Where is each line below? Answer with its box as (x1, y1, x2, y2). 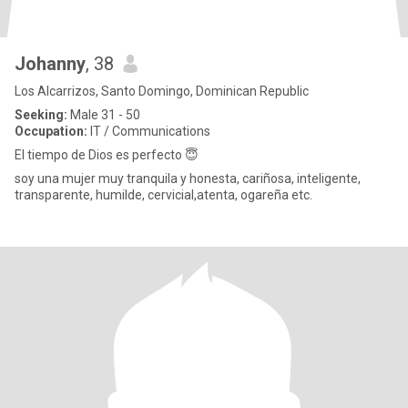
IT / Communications (87, 124, 210, 138)
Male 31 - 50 (67, 107, 140, 122)
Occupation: (15, 124, 87, 138)
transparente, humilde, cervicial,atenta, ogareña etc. (15, 188, 312, 202)
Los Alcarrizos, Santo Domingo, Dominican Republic (15, 84, 309, 98)
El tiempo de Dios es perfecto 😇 (15, 148, 199, 162)
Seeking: (15, 107, 67, 122)
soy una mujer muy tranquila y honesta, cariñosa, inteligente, (15, 171, 361, 186)
